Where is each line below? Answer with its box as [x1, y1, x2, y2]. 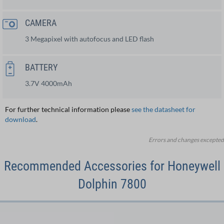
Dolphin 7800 [77, 176, 146, 191]
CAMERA [25, 17, 56, 28]
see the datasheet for [131, 104, 195, 113]
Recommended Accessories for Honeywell [3, 158, 220, 173]
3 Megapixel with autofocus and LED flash [25, 34, 154, 43]
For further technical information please [5, 104, 131, 113]
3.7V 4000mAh [25, 78, 72, 87]
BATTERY [25, 61, 57, 72]
